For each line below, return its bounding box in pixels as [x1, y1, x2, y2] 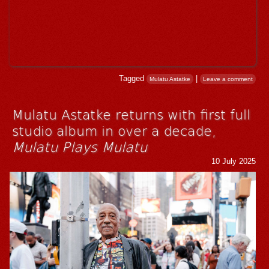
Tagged [119, 74, 147, 83]
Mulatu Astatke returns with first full [12, 104, 251, 124]
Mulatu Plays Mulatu [12, 137, 148, 156]
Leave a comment [203, 76, 253, 83]
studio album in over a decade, [12, 121, 217, 140]
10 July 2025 [211, 157, 256, 166]
